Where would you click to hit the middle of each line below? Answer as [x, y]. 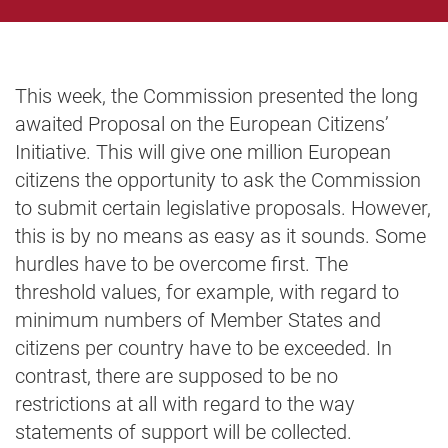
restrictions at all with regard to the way [185, 404]
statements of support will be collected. [183, 432]
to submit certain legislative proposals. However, [223, 208]
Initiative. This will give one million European [203, 152]
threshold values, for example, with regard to [207, 292]
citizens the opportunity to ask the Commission [218, 180]
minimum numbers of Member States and [198, 320]
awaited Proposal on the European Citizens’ [202, 124]
